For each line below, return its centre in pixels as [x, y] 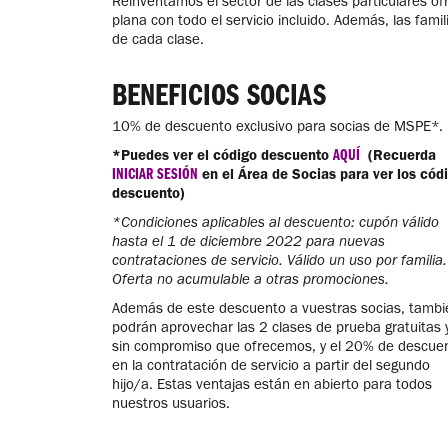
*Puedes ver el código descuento [222, 155]
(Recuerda [402, 155]
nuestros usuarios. [171, 403]
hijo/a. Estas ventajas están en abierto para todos [272, 384]
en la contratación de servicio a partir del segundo [271, 365]
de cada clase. [158, 39]
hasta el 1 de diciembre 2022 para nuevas [248, 241]
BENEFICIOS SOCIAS [219, 93]
